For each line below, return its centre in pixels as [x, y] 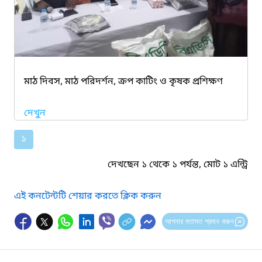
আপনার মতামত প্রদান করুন [199, 221]
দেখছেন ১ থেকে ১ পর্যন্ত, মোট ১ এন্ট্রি [178, 165]
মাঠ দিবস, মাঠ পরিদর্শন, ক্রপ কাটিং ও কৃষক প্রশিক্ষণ [123, 82]
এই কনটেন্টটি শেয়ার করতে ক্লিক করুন [88, 196]
